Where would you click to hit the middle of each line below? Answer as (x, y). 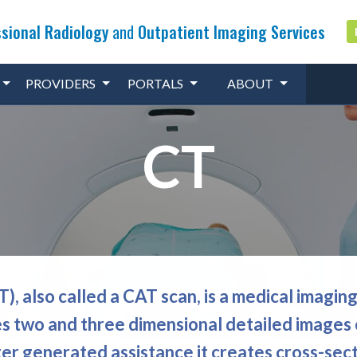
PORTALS (156, 83)
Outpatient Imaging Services (231, 31)
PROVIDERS (61, 83)
